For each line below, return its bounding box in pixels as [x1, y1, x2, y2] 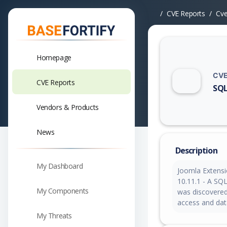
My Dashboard [36, 161, 83, 171]
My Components [36, 185, 89, 196]
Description [175, 145, 217, 157]
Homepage [36, 52, 71, 62]
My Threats [36, 210, 72, 220]
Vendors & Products [36, 102, 99, 112]
